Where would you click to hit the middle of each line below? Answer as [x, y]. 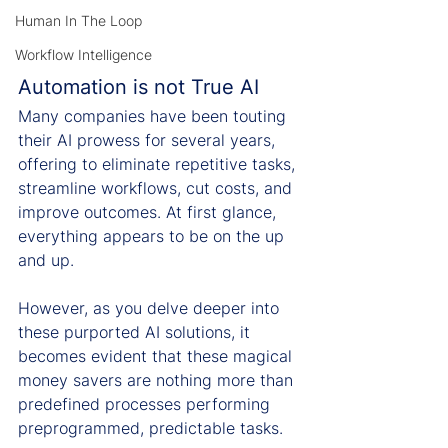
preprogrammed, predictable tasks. [150, 427]
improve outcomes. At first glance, [149, 211]
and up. [46, 259]
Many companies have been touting [154, 115]
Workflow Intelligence [83, 54]
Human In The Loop [78, 20]
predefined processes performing [146, 403]
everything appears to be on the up [153, 235]
